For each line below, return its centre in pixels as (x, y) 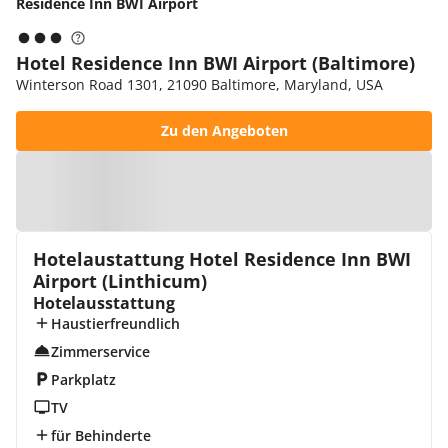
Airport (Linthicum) (120, 281)
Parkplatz (83, 379)
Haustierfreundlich (115, 323)
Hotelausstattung (104, 303)
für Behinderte (100, 435)
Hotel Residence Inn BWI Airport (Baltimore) (215, 63)
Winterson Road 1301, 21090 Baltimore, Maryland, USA (199, 84)
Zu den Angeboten (224, 130)
